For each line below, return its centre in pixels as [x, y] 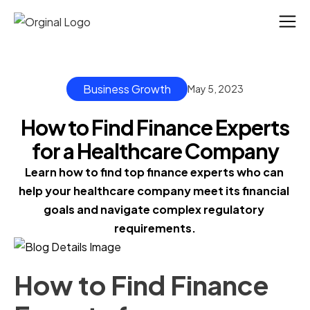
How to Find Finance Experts [155, 128]
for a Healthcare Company [155, 151]
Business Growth [127, 89]
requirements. [155, 228]
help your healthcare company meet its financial [154, 191]
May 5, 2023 [216, 89]
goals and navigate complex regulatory [154, 210]
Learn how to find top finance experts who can [154, 172]
